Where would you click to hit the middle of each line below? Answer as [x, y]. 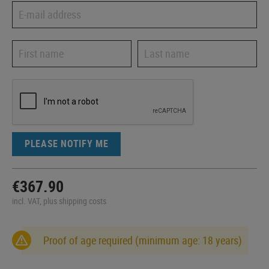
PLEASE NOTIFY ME [67, 144]
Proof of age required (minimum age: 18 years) [143, 240]
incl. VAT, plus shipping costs [59, 201]
